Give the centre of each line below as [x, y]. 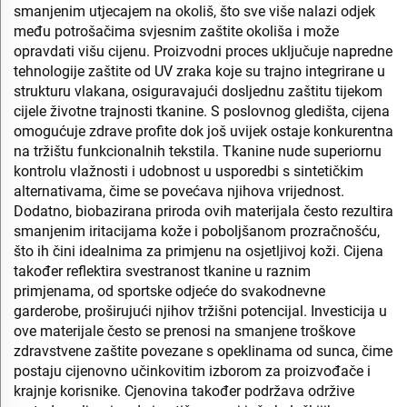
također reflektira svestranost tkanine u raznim [162, 271]
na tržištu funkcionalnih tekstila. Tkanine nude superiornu [198, 151]
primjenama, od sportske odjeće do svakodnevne [169, 291]
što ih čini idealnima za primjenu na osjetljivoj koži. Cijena [199, 251]
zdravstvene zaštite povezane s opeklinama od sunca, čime [203, 351]
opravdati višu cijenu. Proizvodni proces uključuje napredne [203, 51]
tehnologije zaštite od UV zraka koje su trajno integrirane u [199, 71]
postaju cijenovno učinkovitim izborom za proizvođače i [192, 371]
